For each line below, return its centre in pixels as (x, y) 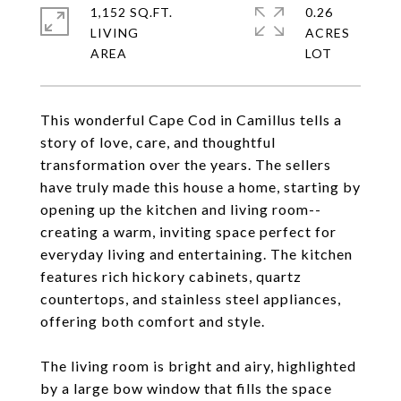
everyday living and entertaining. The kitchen (196, 254)
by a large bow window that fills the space (186, 388)
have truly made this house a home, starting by (200, 187)
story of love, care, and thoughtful (158, 142)
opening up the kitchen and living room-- (181, 209)
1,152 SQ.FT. (132, 12)
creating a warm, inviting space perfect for (188, 231)
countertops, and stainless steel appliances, (191, 299)
